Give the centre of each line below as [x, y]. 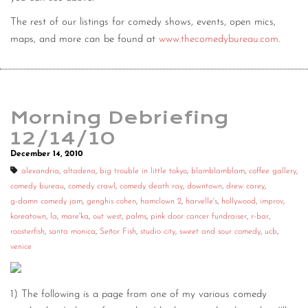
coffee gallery [273, 171]
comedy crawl [92, 186]
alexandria [40, 171]
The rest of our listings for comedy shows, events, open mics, [143, 23]
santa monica [72, 232]
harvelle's [201, 201]
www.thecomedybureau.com [219, 40]
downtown [205, 186]
